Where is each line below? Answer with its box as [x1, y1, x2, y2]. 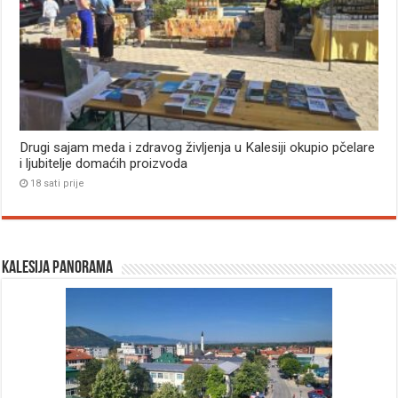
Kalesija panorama [2, 259, 114, 278]
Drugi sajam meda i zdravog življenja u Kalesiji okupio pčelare [20, 139, 376, 156]
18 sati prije [30, 178, 85, 190]
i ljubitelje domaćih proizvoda [20, 155, 188, 172]
